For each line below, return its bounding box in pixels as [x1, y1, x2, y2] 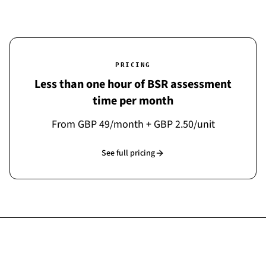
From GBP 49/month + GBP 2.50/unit [51, 117, 215, 132]
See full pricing [102, 147, 155, 159]
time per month [93, 93, 173, 109]
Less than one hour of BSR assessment [34, 76, 232, 93]
